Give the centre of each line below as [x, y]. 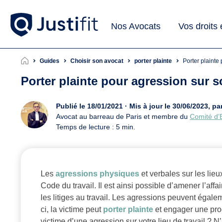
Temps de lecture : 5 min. [96, 127]
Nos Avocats [136, 26]
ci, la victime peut [72, 210]
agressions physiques [97, 174]
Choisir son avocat [97, 61]
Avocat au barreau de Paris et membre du [123, 117]
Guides [50, 61]
